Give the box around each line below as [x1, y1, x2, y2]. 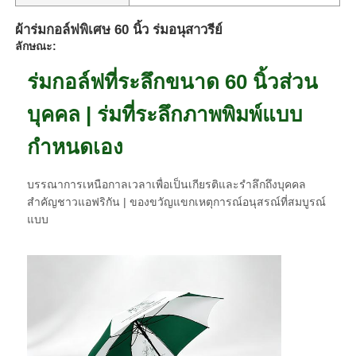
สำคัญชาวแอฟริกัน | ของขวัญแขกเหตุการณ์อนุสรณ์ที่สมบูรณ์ [27, 195, 327, 208]
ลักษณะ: [15, 39, 57, 52]
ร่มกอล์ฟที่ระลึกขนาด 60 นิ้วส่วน [27, 69, 319, 94]
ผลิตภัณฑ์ [28, 293, 86, 309]
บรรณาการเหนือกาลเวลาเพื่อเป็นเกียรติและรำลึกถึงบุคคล [27, 177, 307, 191]
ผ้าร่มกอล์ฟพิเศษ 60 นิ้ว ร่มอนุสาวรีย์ [15, 21, 223, 37]
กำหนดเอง [27, 134, 124, 159]
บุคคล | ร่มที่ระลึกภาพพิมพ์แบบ [27, 102, 304, 126]
